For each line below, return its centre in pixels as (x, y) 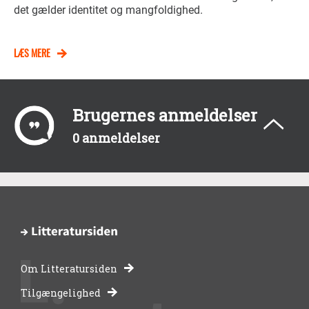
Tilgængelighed (61, 292)
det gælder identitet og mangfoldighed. (108, 10)
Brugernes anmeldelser (165, 114)
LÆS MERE (32, 53)
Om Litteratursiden (69, 268)
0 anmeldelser (116, 138)
